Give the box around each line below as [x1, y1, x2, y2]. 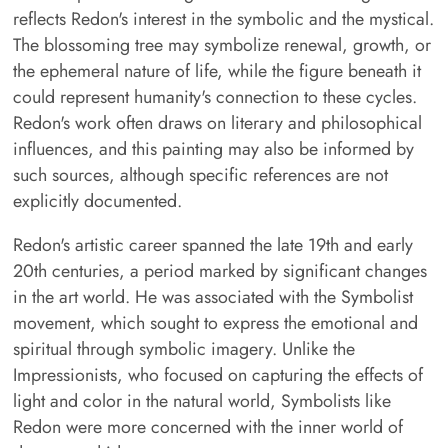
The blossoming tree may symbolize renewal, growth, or [12, 31, 431, 58]
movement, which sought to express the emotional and [12, 309, 418, 336]
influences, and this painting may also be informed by [12, 135, 414, 162]
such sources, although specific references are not [12, 161, 388, 188]
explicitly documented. [12, 187, 182, 214]
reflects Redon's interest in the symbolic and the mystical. [12, 5, 434, 32]
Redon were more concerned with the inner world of [12, 413, 403, 440]
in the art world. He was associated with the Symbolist [12, 283, 413, 310]
